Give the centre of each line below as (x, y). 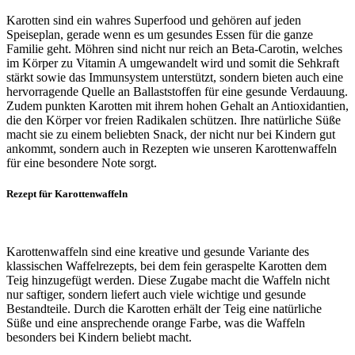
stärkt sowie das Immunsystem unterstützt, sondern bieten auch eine (175, 77)
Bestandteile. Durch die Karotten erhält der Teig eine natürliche (164, 309)
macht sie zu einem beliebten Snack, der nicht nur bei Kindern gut (171, 134)
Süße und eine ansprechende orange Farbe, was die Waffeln (156, 323)
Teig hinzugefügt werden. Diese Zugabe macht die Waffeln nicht (168, 280)
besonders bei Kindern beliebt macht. (99, 337)
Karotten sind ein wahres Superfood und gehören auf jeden (154, 20)
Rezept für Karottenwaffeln (67, 193)
